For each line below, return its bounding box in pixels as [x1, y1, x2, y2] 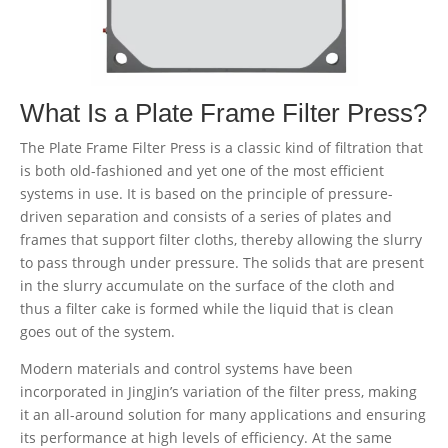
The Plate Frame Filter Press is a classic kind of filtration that [20, 137, 423, 157]
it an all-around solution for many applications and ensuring [20, 404, 426, 424]
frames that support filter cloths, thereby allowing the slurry [20, 229, 422, 249]
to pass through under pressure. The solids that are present [20, 252, 424, 272]
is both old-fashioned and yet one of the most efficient [20, 160, 384, 180]
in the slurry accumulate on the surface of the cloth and [20, 275, 395, 295]
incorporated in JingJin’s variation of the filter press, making [20, 381, 417, 401]
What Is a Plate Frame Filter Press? [20, 97, 427, 128]
